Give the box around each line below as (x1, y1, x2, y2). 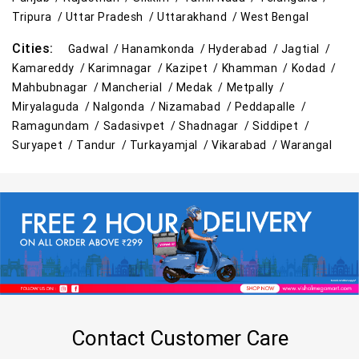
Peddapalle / (234, 99, 310, 115)
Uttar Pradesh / (65, 10, 158, 25)
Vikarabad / (212, 138, 281, 153)
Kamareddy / (12, 61, 89, 76)
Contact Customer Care (71, 325, 288, 352)
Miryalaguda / (12, 99, 94, 115)
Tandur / (76, 138, 130, 153)
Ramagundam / (12, 119, 103, 134)
